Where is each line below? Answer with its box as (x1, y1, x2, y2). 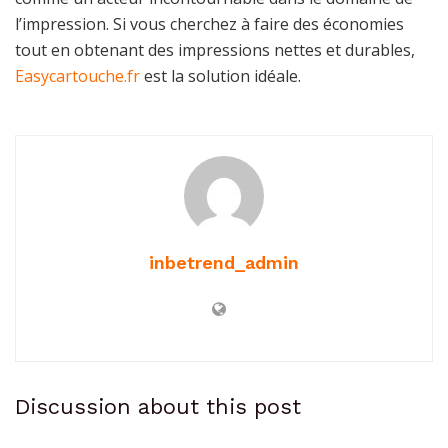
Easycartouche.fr (15, 64, 140, 87)
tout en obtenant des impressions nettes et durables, (15, 38, 415, 61)
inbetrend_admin (149, 251, 299, 273)
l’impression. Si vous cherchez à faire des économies (15, 12, 404, 35)
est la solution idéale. (140, 64, 301, 87)
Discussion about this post (15, 393, 301, 419)
